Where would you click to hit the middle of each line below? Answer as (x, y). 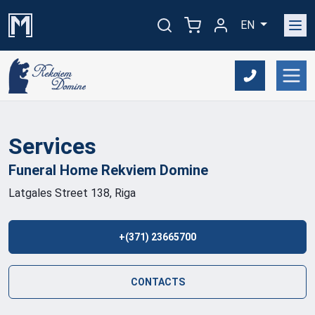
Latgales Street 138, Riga (72, 193)
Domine (184, 170)
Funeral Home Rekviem (84, 170)
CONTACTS (157, 282)
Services (52, 146)
